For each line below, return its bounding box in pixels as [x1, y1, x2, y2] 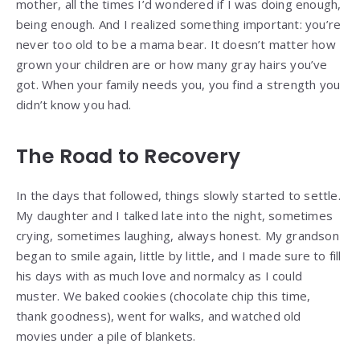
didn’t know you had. [16, 96, 131, 112]
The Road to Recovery [16, 141, 240, 170]
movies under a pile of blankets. [16, 327, 196, 344]
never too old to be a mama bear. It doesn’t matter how [16, 35, 336, 52]
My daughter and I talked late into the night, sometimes [16, 207, 333, 223]
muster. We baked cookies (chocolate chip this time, [16, 287, 311, 304]
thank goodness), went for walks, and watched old [16, 307, 301, 324]
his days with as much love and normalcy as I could [16, 267, 303, 284]
